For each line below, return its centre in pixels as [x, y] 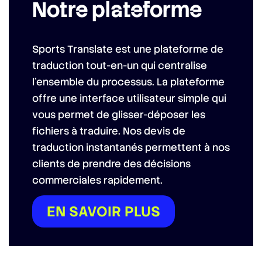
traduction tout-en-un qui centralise [120, 66]
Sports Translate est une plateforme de [128, 49]
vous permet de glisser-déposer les [119, 115]
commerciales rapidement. [97, 180]
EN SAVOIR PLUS [104, 212]
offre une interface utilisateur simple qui [129, 99]
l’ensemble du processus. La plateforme [128, 82]
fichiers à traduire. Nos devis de [109, 131]
